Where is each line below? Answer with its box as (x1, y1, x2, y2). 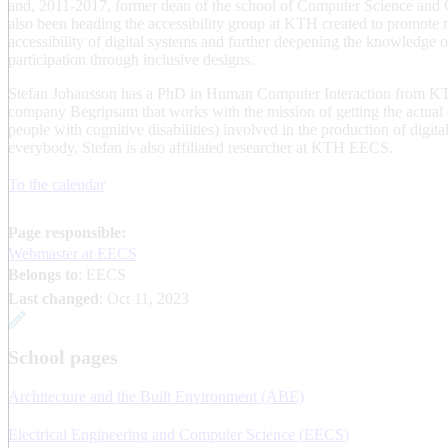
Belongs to (8, 265, 78, 283)
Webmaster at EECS (8, 244, 137, 262)
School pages (8, 345, 118, 368)
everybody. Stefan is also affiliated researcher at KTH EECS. (8, 138, 393, 156)
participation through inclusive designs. (8, 50, 254, 68)
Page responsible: (8, 223, 126, 241)
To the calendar (8, 175, 105, 193)
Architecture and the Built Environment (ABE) (8, 387, 304, 405)
